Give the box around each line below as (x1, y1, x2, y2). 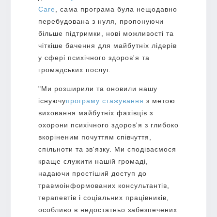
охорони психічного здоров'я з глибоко (38, 121, 179, 129)
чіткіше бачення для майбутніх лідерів (38, 41, 177, 49)
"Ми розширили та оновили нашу (38, 84, 157, 93)
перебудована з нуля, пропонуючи (38, 17, 164, 25)
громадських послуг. (38, 65, 111, 74)
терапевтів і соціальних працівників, (38, 193, 169, 201)
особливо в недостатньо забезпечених (38, 205, 177, 214)
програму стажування (65, 96, 144, 105)
